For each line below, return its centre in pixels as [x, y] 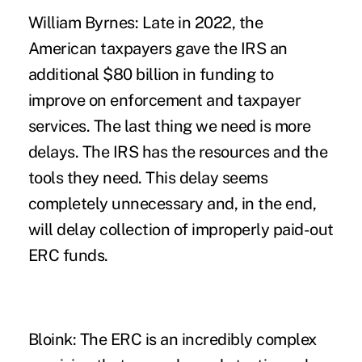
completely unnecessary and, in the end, [172, 204]
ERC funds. [68, 256]
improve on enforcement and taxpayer [164, 101]
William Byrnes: [83, 23]
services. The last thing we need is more [169, 126]
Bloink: [52, 340]
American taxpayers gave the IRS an [158, 49]
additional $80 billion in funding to [151, 75]
